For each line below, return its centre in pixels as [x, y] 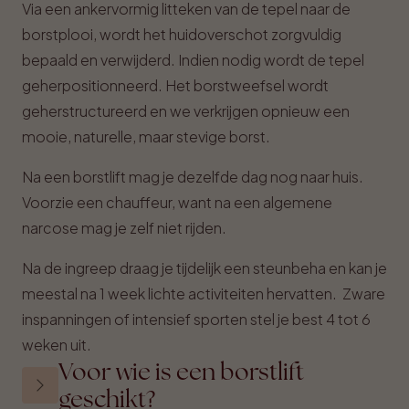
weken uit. [57, 345]
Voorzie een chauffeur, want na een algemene [177, 202]
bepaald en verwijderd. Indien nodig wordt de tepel [193, 60]
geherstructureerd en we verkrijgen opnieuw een [186, 111]
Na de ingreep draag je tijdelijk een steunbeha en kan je [204, 268]
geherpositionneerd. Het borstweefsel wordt [175, 85]
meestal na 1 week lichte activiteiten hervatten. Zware [204, 294]
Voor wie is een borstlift [181, 372]
